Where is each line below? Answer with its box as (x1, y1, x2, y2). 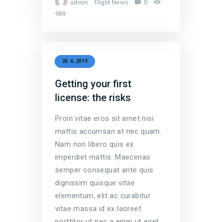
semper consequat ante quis (55, 166, 154, 175)
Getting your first (55, 78, 131, 90)
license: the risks (55, 92, 131, 104)
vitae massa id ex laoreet (55, 204, 141, 214)
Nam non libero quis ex (55, 140, 134, 149)
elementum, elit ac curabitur (55, 191, 151, 201)
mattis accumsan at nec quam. (55, 127, 162, 136)
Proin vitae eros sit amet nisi (55, 114, 154, 123)
